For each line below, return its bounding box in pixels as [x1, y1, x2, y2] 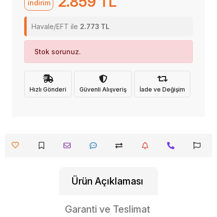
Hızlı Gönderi [30, 85, 66, 93]
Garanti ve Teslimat [65, 203, 150, 215]
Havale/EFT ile [31, 22, 80, 31]
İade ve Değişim [139, 85, 185, 93]
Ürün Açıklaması [72, 175, 143, 187]
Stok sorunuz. [34, 47, 81, 56]
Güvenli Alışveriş [79, 85, 126, 93]
